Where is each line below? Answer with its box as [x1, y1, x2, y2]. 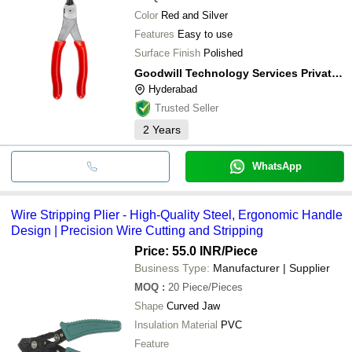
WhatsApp [251, 159, 302, 172]
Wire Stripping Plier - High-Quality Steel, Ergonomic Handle [11, 207, 343, 222]
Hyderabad [148, 82, 197, 95]
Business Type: [134, 261, 210, 274]
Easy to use [178, 27, 233, 40]
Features [134, 27, 174, 40]
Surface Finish [134, 46, 200, 59]
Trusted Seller [155, 101, 218, 114]
